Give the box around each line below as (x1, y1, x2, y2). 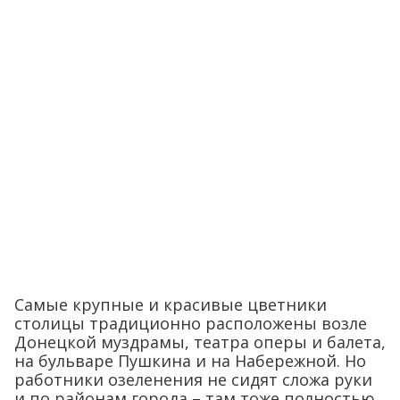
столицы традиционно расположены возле (14, 312, 367, 334)
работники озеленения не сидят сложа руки (14, 369, 372, 390)
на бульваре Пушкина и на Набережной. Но (14, 350, 366, 371)
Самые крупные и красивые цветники (14, 294, 327, 315)
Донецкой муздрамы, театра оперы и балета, (14, 331, 386, 353)
